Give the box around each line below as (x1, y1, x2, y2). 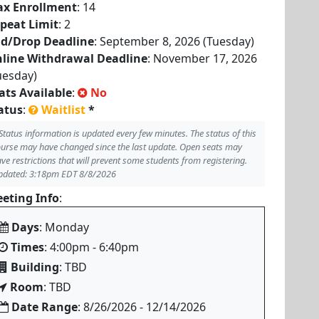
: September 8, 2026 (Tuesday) (94, 33, 254, 49)
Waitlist (41, 102, 85, 117)
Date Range (11, 299, 78, 315)
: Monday (39, 219, 89, 235)
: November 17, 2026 (147, 51, 257, 66)
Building (11, 259, 59, 275)
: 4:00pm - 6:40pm (44, 239, 139, 255)
